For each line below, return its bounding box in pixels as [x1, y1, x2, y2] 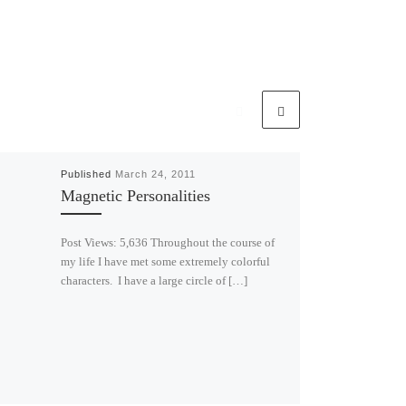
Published [60, 168, 115, 179]
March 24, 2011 [114, 168, 196, 179]
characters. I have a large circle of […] [60, 274, 247, 288]
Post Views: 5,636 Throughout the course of [60, 236, 275, 250]
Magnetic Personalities [60, 186, 210, 205]
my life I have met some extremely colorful [60, 255, 270, 269]
